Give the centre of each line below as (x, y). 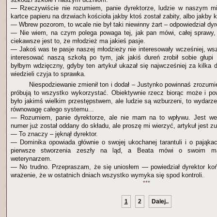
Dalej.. (160, 201)
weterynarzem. (31, 159)
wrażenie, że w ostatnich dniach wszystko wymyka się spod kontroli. (107, 175)
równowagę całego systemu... (52, 109)
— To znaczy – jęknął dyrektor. (54, 134)
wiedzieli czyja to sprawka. (48, 74)
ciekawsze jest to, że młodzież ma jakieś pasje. (78, 41)
